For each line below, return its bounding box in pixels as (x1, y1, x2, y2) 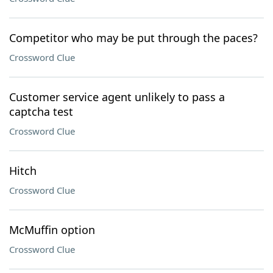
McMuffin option (9, 222, 95, 237)
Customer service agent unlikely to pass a (9, 90, 225, 104)
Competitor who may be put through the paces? (9, 30, 258, 45)
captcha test (9, 104, 73, 119)
